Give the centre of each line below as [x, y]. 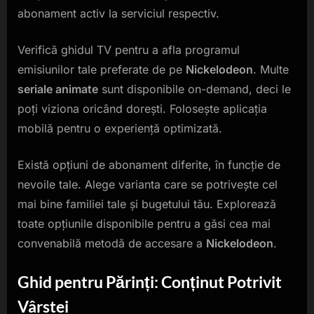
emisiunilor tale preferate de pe [102, 69]
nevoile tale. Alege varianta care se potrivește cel [148, 184]
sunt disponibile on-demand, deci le [194, 89]
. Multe [271, 69]
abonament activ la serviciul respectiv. [118, 13]
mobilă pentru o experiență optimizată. [120, 128]
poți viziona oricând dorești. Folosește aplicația [142, 108]
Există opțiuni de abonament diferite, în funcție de [149, 164]
